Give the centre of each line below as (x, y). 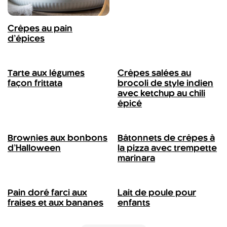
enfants (134, 203)
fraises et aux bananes (55, 203)
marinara (136, 159)
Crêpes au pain (40, 29)
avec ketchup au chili (161, 94)
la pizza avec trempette (167, 148)
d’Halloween (34, 148)
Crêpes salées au (154, 73)
